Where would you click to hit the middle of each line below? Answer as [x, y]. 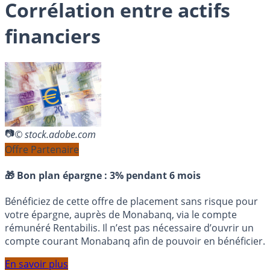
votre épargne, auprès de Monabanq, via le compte [121, 215]
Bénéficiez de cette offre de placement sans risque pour [131, 202]
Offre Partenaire [42, 149]
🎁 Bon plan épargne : [57, 176]
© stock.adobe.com [55, 135]
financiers [53, 36]
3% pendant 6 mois [155, 176]
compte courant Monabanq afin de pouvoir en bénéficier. [135, 241]
